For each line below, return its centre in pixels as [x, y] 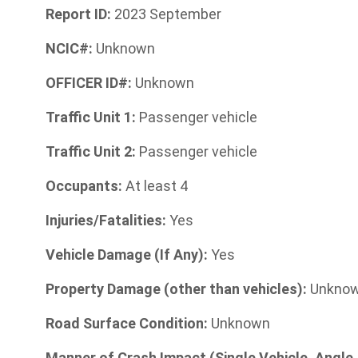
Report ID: [78, 14]
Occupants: [86, 185]
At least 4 [157, 185]
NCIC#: [69, 48]
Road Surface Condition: [127, 323]
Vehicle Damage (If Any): [128, 254]
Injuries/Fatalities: [107, 220]
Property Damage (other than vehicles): [178, 288]
